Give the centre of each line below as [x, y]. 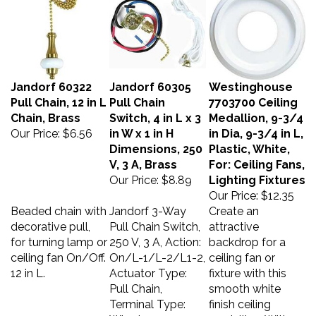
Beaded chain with [59, 204]
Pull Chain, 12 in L [59, 96]
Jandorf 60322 [51, 80]
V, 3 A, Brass [143, 158]
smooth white [245, 282]
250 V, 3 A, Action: [155, 235]
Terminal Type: [147, 297]
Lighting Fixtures [257, 173]
